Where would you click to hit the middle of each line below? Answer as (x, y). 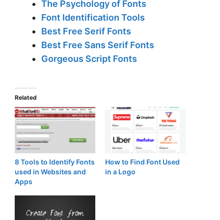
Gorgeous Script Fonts (89, 59)
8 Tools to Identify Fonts (55, 162)
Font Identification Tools (93, 18)
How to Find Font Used (142, 162)
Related (26, 98)
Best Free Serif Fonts (86, 31)
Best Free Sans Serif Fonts (98, 45)
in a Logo (120, 171)
